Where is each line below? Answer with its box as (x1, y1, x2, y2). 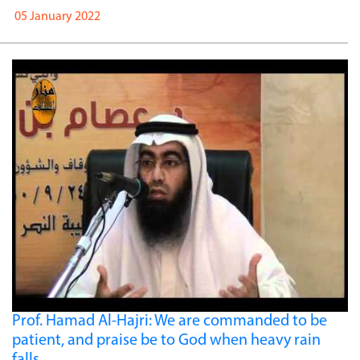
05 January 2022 (12, 10, 100, 24)
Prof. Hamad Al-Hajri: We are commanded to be (12, 313, 327, 329)
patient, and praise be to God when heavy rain (12, 332, 321, 349)
